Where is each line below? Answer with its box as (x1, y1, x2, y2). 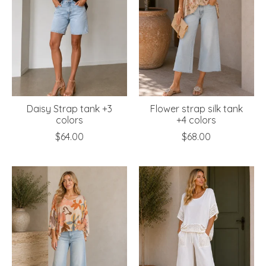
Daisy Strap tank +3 (26, 102, 112, 115)
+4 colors (176, 113, 217, 126)
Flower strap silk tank (150, 102, 243, 115)
